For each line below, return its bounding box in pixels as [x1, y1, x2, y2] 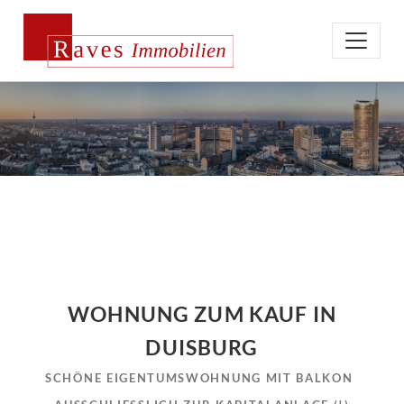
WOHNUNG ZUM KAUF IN [68, 302, 336, 326]
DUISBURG [145, 335, 259, 360]
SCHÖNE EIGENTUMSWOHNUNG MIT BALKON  [45, 371, 359, 385]
